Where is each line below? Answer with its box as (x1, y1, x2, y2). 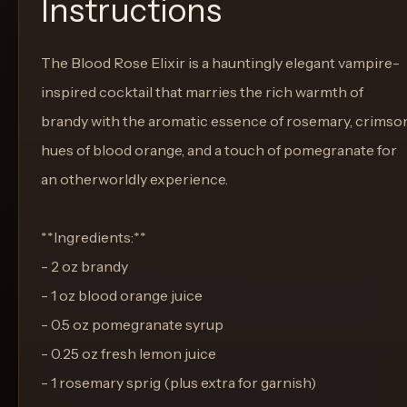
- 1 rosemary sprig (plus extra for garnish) (41, 373, 316, 392)
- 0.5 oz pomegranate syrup (41, 315, 223, 333)
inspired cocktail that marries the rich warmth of (41, 83, 363, 101)
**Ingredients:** (41, 228, 146, 246)
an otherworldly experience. (41, 170, 228, 188)
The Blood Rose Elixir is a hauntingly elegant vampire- (41, 54, 400, 72)
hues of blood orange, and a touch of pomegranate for (41, 141, 397, 159)
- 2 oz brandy (41, 257, 128, 275)
